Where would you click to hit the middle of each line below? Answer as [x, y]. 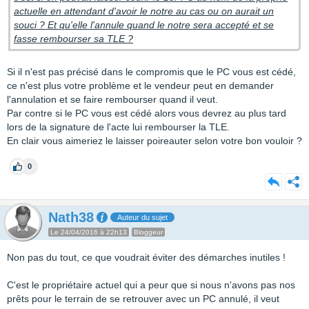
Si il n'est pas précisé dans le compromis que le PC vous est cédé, [151, 72]
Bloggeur [148, 232]
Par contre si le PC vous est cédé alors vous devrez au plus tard [147, 113]
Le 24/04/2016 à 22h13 [89, 232]
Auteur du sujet [142, 217]
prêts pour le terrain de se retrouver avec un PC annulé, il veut [143, 299]
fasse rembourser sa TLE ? [73, 39]
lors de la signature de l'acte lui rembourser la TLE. [118, 127]
